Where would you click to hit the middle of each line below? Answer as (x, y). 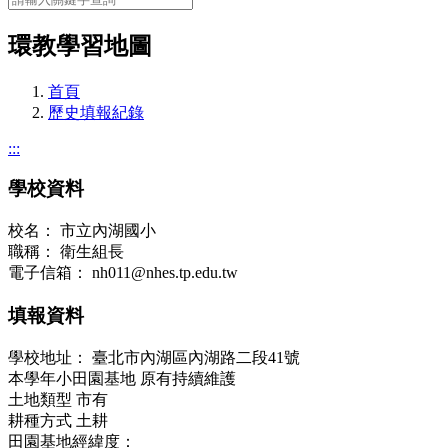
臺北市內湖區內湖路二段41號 (196, 357)
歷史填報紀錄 (96, 112)
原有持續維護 (188, 378)
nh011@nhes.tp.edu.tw (165, 273)
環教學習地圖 (80, 45)
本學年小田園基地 (72, 378)
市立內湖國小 (108, 231)
